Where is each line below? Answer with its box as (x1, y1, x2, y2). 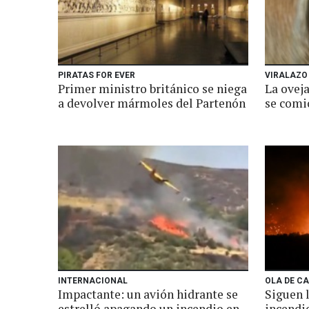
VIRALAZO (265, 70, 308, 80)
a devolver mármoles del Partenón (58, 95, 246, 111)
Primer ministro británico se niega (58, 81, 247, 97)
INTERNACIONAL (58, 276, 128, 286)
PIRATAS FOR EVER (58, 70, 135, 80)
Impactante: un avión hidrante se (58, 286, 238, 302)
